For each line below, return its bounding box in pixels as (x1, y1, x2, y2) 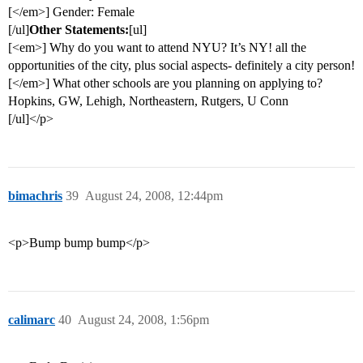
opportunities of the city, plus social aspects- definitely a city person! (8, 58, 355, 73)
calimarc (8, 313, 55, 327)
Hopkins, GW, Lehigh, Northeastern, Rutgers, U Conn (8, 94, 288, 109)
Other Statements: (29, 23, 129, 37)
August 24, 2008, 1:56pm (78, 313, 209, 327)
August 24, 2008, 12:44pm (85, 189, 223, 203)
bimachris (8, 189, 62, 203)
